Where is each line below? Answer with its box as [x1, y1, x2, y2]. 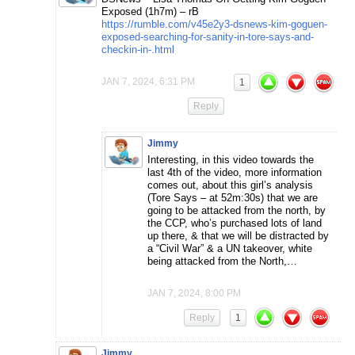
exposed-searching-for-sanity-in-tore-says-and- [101, 31, 314, 44]
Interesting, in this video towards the [147, 154, 314, 166]
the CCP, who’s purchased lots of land [147, 217, 322, 230]
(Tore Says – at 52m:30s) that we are [147, 192, 318, 204]
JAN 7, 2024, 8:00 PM [147, 288, 241, 300]
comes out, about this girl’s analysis [147, 179, 313, 192]
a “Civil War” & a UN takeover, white [147, 242, 312, 255]
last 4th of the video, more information [147, 166, 322, 179]
